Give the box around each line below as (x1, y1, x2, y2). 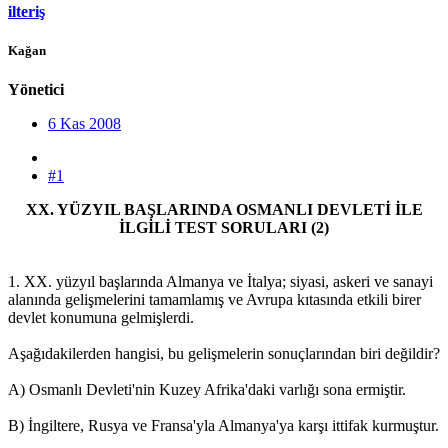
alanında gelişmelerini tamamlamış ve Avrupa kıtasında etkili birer (8, 290, 421, 308)
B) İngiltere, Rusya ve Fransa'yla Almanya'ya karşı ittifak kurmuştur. (8, 416, 439, 434)
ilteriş (8, 2, 45, 20)
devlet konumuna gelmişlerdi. (8, 308, 194, 326)
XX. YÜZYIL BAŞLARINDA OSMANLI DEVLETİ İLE (25, 200, 423, 218)
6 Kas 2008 (48, 114, 121, 132)
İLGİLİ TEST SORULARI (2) (119, 218, 329, 236)
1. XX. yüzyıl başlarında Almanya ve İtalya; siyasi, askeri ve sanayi (8, 272, 433, 290)
